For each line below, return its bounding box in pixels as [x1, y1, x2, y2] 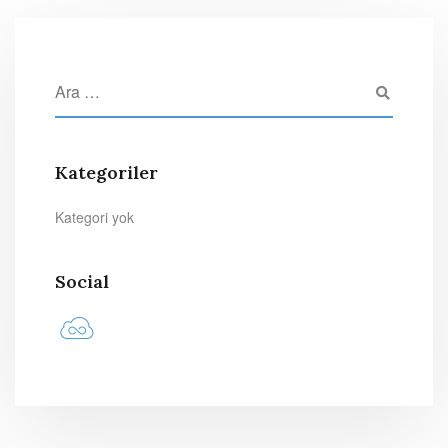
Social [55, 270, 109, 293]
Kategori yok [55, 207, 134, 227]
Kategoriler [55, 161, 158, 184]
